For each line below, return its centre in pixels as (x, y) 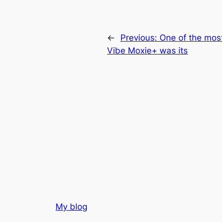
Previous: (140, 37)
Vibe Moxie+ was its (147, 50)
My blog (71, 206)
